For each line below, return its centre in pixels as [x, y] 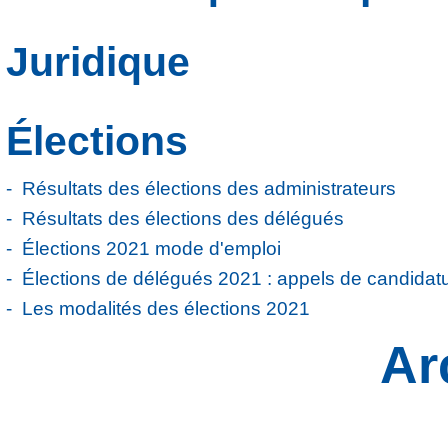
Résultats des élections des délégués [183, 219]
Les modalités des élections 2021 [166, 309]
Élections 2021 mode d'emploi [152, 249]
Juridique [98, 62]
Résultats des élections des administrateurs [209, 189]
